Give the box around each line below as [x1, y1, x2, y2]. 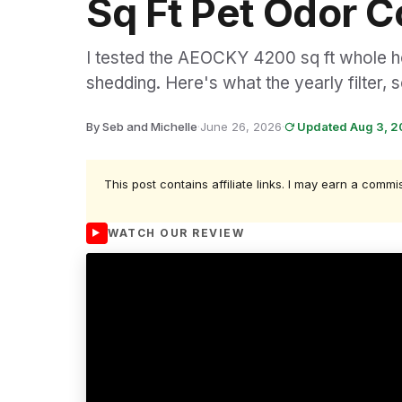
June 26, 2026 [200, 119, 282, 134]
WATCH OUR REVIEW [108, 225, 244, 240]
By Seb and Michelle [86, 119, 197, 134]
